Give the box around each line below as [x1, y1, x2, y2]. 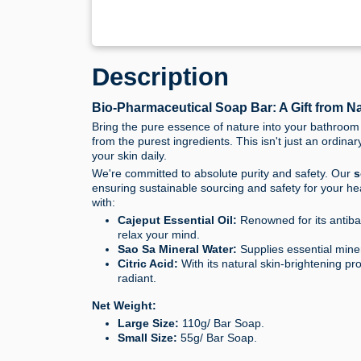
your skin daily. [92, 149, 167, 163]
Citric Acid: [118, 257, 178, 271]
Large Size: [118, 317, 179, 330]
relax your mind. [118, 228, 200, 242]
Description [92, 63, 229, 92]
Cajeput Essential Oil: [118, 214, 237, 227]
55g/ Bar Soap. [180, 331, 257, 345]
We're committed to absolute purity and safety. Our [92, 167, 354, 180]
